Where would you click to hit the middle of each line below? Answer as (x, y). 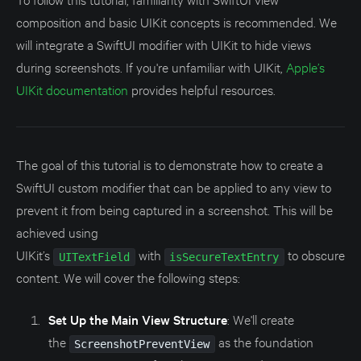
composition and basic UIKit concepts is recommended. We (176, 21)
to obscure (315, 254)
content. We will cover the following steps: (128, 276)
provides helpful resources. (202, 89)
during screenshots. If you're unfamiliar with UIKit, (151, 66)
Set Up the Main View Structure (137, 319)
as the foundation (265, 341)
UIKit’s (35, 254)
